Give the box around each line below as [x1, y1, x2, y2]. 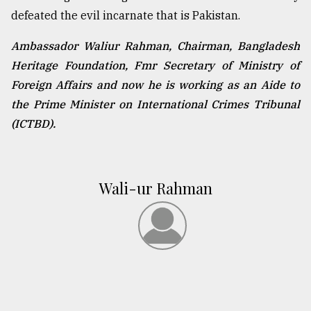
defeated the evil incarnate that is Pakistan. [11, 8, 240, 23]
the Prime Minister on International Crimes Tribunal [11, 97, 300, 112]
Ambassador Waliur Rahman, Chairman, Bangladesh [11, 39, 300, 53]
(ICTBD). [11, 117, 56, 131]
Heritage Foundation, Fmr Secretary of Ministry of [11, 58, 300, 73]
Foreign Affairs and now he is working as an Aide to [11, 78, 300, 92]
